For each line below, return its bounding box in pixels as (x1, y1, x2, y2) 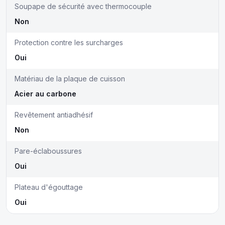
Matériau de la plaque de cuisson (15, 74, 125, 83)
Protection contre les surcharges (15, 38, 123, 47)
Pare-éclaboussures (15, 147, 82, 155)
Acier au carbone (15, 89, 76, 98)
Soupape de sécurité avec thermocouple (15, 2, 152, 11)
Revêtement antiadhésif (15, 110, 93, 119)
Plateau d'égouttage (15, 183, 83, 191)
